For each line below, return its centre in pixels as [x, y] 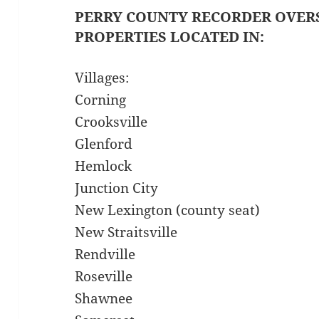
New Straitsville [126, 232]
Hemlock [104, 166]
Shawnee [104, 299]
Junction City [117, 188]
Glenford [104, 144]
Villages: [102, 78]
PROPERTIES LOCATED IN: [170, 37]
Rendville [105, 255]
